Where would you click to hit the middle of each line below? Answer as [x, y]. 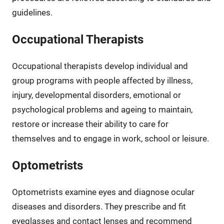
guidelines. [32, 12]
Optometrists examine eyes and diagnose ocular [103, 192]
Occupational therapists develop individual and [100, 66]
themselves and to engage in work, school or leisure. [110, 138]
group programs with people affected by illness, [102, 80]
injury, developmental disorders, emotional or [96, 95]
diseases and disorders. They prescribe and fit [99, 206]
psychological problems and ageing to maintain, [102, 109]
